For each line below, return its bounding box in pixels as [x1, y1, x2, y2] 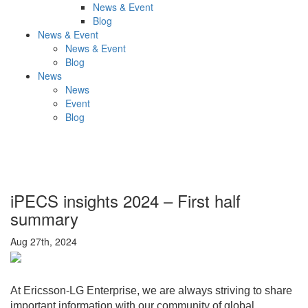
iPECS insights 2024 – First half [10, 188, 241, 213]
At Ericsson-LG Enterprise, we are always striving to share [10, 284, 292, 296]
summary [10, 206, 78, 231]
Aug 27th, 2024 [10, 234, 77, 249]
